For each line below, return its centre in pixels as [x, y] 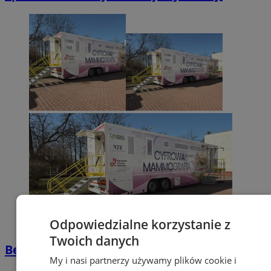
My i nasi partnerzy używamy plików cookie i [143, 260]
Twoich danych [94, 241]
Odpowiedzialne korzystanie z [140, 224]
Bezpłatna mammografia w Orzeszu [112, 250]
